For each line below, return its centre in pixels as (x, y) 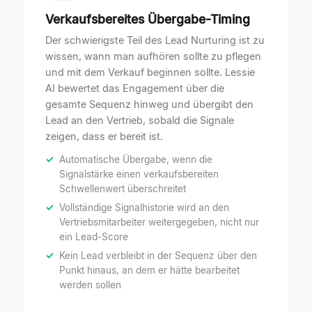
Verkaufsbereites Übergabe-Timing (148, 19)
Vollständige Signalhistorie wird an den (144, 207)
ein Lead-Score (94, 236)
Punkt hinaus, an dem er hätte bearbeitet (149, 270)
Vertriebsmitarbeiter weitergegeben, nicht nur (159, 222)
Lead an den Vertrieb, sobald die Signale (140, 120)
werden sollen (90, 284)
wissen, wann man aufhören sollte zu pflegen (153, 56)
